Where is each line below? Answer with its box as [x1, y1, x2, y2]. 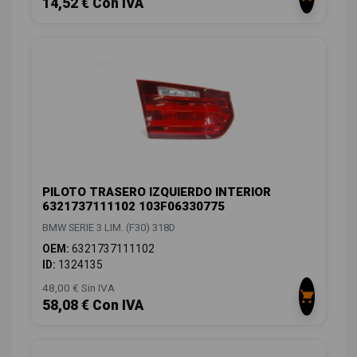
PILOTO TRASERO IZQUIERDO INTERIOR [42, 185, 271, 200]
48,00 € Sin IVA [42, 281, 115, 295]
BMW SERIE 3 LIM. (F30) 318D [42, 222, 175, 234]
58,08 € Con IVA [42, 297, 143, 314]
